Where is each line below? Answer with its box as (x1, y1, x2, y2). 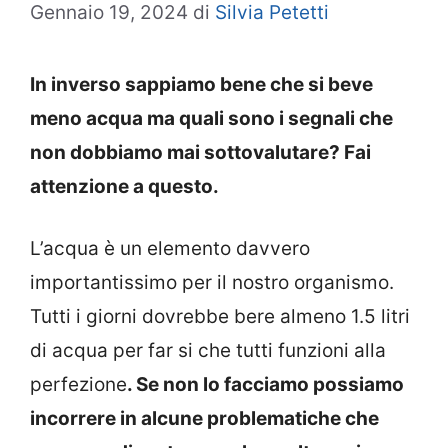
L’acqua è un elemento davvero (30, 237, 310, 261)
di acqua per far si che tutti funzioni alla (30, 339, 386, 363)
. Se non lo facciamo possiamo (127, 373, 404, 397)
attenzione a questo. (30, 174, 219, 198)
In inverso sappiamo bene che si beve (30, 72, 373, 96)
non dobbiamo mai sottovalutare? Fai (30, 140, 371, 164)
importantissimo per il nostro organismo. (30, 271, 394, 295)
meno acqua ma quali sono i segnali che (30, 106, 393, 130)
